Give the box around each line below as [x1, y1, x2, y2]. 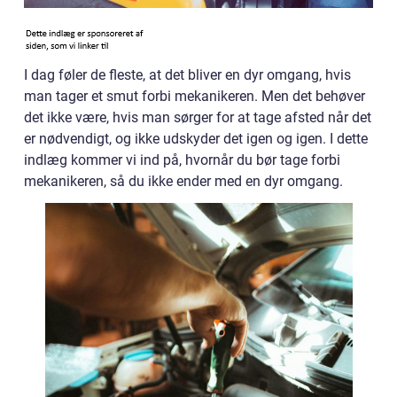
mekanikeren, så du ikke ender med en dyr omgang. [24, 173, 343, 191]
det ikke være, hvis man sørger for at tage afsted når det [24, 109, 371, 127]
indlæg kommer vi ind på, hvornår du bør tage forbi [24, 152, 340, 169]
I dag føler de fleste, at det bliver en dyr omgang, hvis [24, 66, 351, 84]
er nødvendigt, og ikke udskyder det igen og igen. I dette [24, 130, 368, 148]
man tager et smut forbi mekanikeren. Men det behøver [24, 88, 365, 105]
